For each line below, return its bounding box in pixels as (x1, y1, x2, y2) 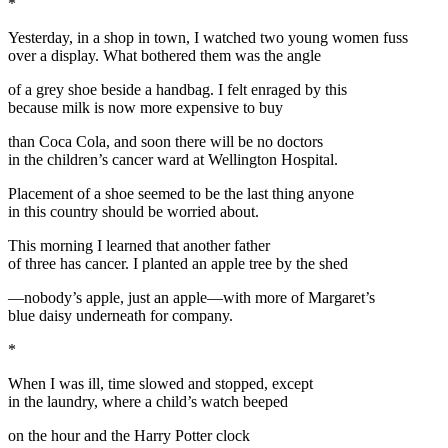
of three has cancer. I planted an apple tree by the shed (8, 254, 348, 272)
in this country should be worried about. (8, 202, 259, 220)
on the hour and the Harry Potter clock (8, 426, 250, 444)
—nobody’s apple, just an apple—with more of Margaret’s (8, 288, 375, 306)
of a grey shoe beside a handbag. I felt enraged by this (8, 80, 347, 98)
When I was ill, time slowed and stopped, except (8, 374, 313, 392)
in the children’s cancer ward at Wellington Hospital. (8, 150, 338, 168)
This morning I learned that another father (8, 236, 270, 254)
